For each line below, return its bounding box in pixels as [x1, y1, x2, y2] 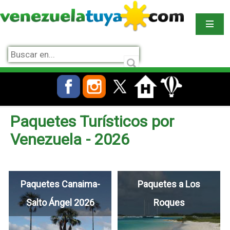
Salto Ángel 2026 [26, 197, 94, 208]
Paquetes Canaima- [20, 178, 100, 189]
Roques [153, 197, 185, 208]
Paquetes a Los [138, 178, 200, 189]
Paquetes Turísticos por [10, 112, 174, 130]
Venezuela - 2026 [10, 130, 129, 148]
